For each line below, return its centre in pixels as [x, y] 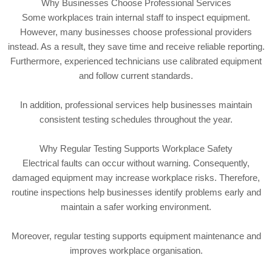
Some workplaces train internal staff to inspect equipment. [136, 18]
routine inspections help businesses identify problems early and [136, 192]
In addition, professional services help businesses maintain [136, 105]
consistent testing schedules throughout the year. [136, 120]
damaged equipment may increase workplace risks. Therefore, [136, 178]
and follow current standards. [136, 76]
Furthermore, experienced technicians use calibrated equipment [136, 61]
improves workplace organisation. [136, 251]
